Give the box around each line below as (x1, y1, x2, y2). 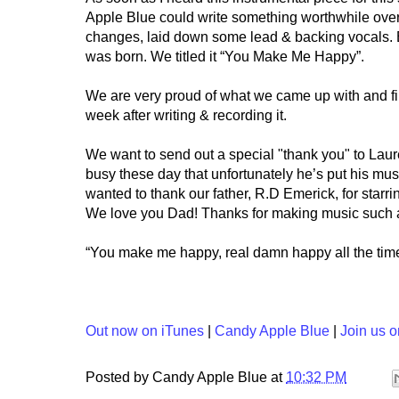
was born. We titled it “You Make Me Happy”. (85, 49, 364, 64)
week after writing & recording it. (85, 108, 287, 123)
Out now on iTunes (85, 323, 204, 338)
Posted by (85, 369, 152, 385)
